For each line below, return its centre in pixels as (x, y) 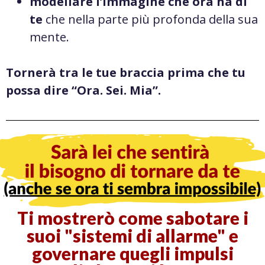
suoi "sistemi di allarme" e (132, 236)
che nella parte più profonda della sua (150, 19)
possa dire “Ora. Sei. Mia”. (83, 90)
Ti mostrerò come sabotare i (132, 218)
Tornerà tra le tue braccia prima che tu (126, 72)
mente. (49, 37)
